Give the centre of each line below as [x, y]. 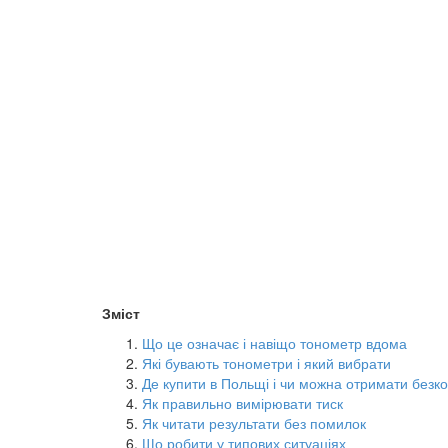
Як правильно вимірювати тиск [242, 403]
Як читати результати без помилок [254, 423]
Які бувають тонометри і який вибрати [266, 363]
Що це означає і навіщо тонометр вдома [274, 343]
